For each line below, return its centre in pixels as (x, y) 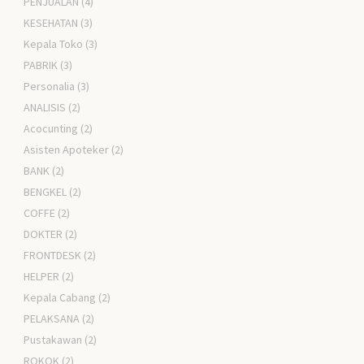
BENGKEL (45, 191)
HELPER (42, 276)
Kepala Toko (54, 43)
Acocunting (51, 128)
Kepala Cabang (60, 297)
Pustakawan (53, 339)
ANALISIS (45, 107)
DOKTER (43, 234)
